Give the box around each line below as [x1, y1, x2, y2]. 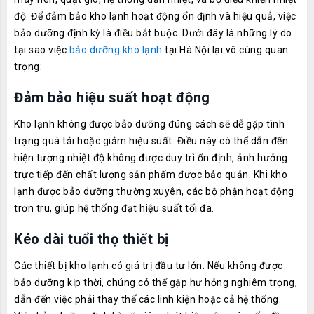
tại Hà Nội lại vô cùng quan [162, 44, 289, 55]
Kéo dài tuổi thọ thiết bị [14, 231, 169, 247]
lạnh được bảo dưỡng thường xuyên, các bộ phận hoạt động [14, 186, 294, 197]
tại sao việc [14, 44, 69, 55]
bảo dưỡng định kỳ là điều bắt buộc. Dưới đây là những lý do [14, 27, 292, 39]
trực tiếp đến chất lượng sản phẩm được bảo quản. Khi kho [14, 169, 287, 180]
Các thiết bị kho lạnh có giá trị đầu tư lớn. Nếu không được [14, 260, 283, 271]
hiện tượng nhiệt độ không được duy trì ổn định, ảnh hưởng [14, 152, 288, 163]
